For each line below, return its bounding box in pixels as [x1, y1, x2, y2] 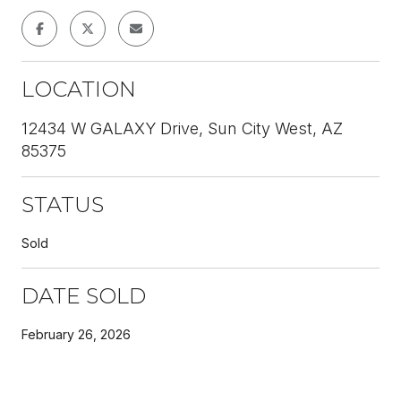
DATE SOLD [21, 282, 146, 309]
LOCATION [21, 75, 136, 102]
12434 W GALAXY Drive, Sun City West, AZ [21, 118, 343, 138]
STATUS [21, 191, 104, 218]
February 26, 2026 [21, 326, 131, 342]
